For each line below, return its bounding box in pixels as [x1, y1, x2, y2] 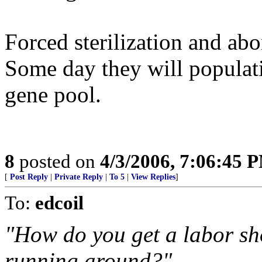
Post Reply [10, 173, 48, 181]
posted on [15, 150, 100, 172]
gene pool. [5, 82, 101, 107]
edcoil [35, 192, 84, 213]
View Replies [131, 173, 175, 181]
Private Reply [54, 173, 103, 181]
